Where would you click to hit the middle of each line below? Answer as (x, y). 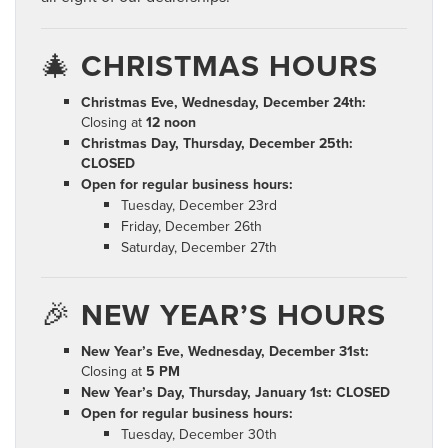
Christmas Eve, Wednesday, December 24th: (223, 102)
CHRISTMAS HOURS (229, 66)
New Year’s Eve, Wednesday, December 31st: (225, 351)
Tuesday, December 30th (199, 434)
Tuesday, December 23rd (199, 205)
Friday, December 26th (191, 226)
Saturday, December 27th (199, 247)
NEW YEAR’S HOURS (233, 315)
